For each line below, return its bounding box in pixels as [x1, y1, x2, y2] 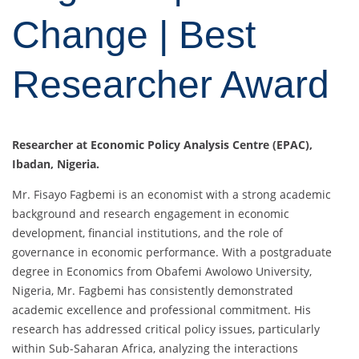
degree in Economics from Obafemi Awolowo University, [12, 264, 312, 280]
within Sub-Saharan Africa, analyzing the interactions [12, 341, 298, 357]
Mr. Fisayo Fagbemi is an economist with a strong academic [12, 187, 331, 203]
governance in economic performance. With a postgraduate [12, 244, 332, 260]
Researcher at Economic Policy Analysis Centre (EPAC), [12, 137, 313, 153]
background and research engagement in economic [12, 206, 289, 222]
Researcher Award [12, 63, 329, 107]
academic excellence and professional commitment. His [12, 302, 311, 318]
